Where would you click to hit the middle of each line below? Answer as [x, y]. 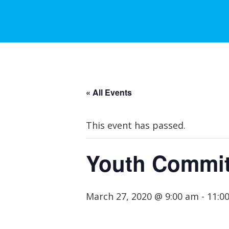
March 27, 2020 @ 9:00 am [142, 196]
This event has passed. [136, 125]
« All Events [109, 92]
